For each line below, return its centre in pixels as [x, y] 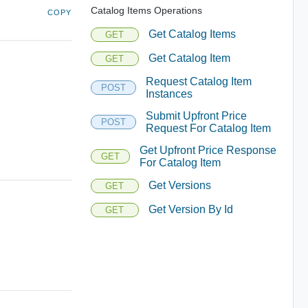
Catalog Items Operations [146, 10]
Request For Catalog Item [208, 128]
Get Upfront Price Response [208, 150]
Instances [169, 93]
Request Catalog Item [198, 81]
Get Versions [179, 185]
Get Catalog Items [192, 34]
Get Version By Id [190, 209]
